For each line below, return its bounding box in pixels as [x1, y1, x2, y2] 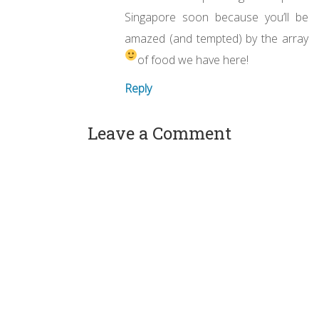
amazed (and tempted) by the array [125, 31, 308, 47]
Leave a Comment [88, 122, 231, 145]
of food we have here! [137, 52, 249, 68]
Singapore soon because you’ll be [125, 9, 308, 26]
